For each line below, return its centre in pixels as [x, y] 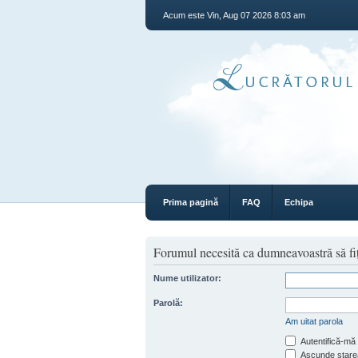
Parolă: [168, 302]
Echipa [299, 202]
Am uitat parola [314, 321]
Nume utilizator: [187, 278]
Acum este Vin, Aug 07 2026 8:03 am [234, 15]
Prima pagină [191, 202]
